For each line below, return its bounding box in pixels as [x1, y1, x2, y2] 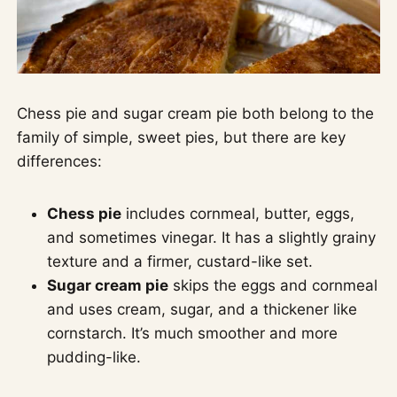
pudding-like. [47, 347, 142, 366]
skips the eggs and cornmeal [168, 276, 378, 294]
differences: [17, 152, 103, 170]
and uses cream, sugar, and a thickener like [47, 300, 358, 318]
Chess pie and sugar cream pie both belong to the [17, 104, 375, 122]
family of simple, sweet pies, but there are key [17, 128, 346, 146]
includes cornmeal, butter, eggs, [121, 204, 355, 222]
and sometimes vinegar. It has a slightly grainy [47, 228, 377, 246]
